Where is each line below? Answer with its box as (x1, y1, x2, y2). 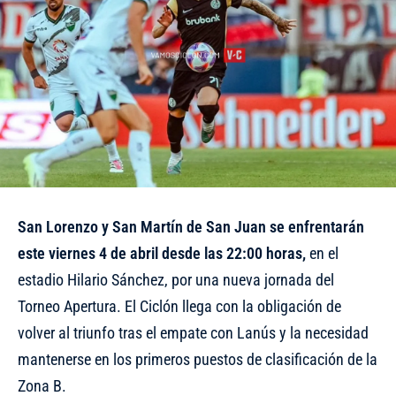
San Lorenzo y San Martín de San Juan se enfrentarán (18, 217, 364, 236)
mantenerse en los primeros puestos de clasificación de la (18, 349, 377, 369)
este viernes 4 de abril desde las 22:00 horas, (18, 243, 306, 263)
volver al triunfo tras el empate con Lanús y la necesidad (18, 323, 369, 342)
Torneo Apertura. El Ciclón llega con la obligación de (18, 296, 341, 316)
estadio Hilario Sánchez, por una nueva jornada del (18, 270, 334, 289)
